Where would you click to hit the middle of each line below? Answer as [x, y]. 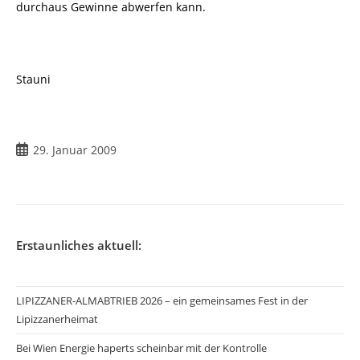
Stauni [33, 80]
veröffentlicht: [53, 166]
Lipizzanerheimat [57, 319]
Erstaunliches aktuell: [79, 245]
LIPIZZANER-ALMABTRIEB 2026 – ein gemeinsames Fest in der [162, 301]
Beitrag [35, 149]
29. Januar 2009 [75, 150]
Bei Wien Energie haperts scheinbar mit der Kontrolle [141, 348]
